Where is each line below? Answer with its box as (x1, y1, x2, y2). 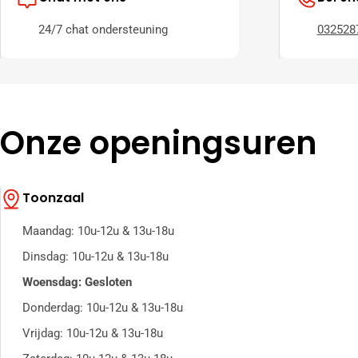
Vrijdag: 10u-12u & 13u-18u (22, 326, 163, 341)
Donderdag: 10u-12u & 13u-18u (22, 300, 183, 316)
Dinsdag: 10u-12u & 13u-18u (22, 249, 169, 265)
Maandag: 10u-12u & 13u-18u (22, 224, 174, 239)
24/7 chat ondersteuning (38, 22, 168, 38)
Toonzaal (22, 189, 84, 208)
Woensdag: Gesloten (22, 275, 132, 290)
